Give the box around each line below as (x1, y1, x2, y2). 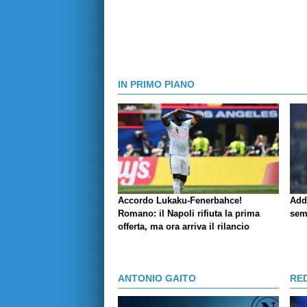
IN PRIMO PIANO (118, 79, 195, 90)
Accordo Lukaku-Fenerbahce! (118, 195, 242, 206)
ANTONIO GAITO (118, 272, 196, 284)
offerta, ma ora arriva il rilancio (118, 221, 249, 232)
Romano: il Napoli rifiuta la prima (118, 208, 260, 219)
